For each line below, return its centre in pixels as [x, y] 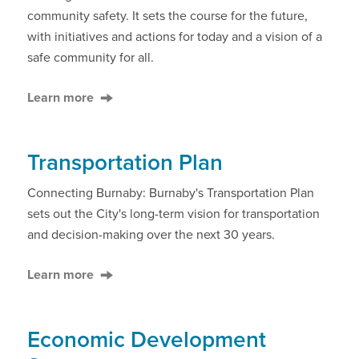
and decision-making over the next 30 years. [151, 235]
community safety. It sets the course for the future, [167, 16]
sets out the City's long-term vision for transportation [173, 214]
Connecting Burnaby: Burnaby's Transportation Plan [171, 193]
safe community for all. [91, 58]
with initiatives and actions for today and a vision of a [175, 37]
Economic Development [147, 340]
